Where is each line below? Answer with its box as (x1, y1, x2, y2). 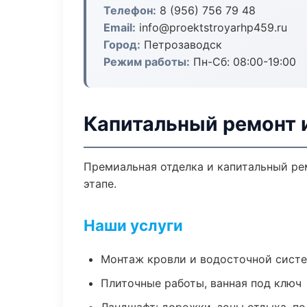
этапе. (84, 177, 116, 191)
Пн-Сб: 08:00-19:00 (190, 55, 296, 69)
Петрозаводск (140, 38, 222, 51)
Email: (103, 21, 136, 34)
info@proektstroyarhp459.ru (136, 21, 287, 34)
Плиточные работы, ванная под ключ (101, 276, 302, 290)
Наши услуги (84, 216, 183, 234)
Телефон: (103, 3, 156, 17)
